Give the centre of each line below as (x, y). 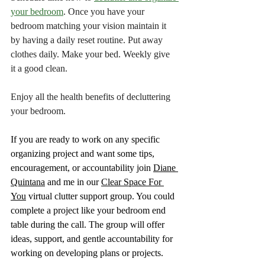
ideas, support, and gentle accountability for (93, 238)
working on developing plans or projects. (87, 253)
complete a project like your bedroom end (89, 210)
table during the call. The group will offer (89, 224)
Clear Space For (132, 182)
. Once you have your (105, 11)
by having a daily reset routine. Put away (88, 40)
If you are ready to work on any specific (86, 139)
